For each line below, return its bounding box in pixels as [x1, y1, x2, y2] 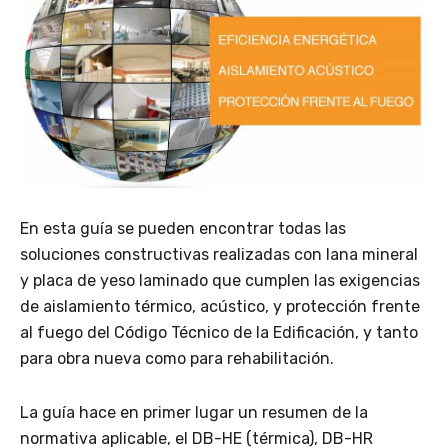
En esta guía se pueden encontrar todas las [20, 219, 346, 239]
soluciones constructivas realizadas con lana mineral [20, 245, 418, 265]
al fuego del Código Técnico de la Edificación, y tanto [20, 323, 418, 343]
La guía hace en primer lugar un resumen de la [20, 403, 368, 423]
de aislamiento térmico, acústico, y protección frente [20, 297, 420, 317]
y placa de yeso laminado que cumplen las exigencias [20, 271, 420, 291]
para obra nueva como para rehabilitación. [20, 349, 334, 369]
